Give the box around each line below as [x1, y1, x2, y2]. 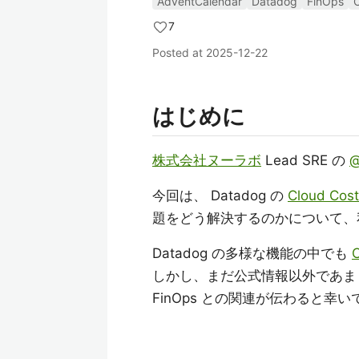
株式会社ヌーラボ [152, 152, 261, 168]
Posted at [152, 46, 206, 59]
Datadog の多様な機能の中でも [152, 245, 352, 261]
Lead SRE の [261, 152, 349, 168]
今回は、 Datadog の [152, 188, 288, 204]
